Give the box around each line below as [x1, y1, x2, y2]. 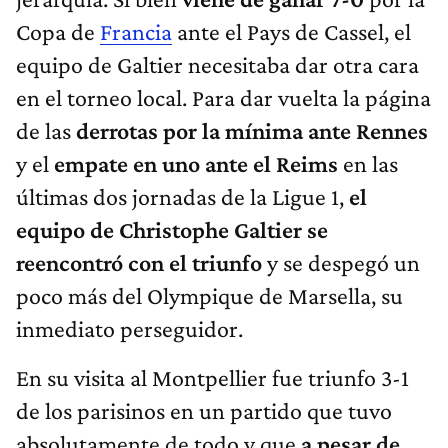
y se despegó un [262, 249, 420, 277]
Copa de [16, 18, 100, 46]
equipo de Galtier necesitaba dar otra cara [16, 51, 419, 79]
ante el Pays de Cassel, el [172, 18, 411, 46]
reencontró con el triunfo [16, 249, 262, 277]
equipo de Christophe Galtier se [16, 216, 328, 244]
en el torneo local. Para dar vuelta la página [16, 84, 431, 112]
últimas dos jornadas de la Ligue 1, [16, 183, 349, 211]
